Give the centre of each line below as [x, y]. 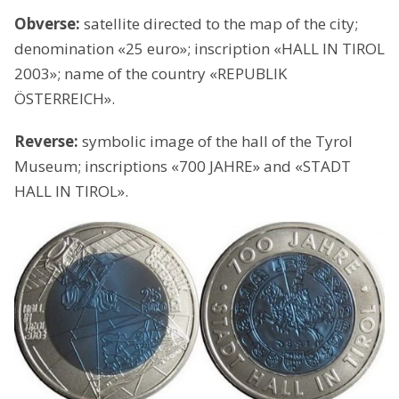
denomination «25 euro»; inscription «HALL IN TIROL [199, 49]
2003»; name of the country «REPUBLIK [151, 74]
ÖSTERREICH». [65, 99]
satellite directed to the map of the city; [221, 24]
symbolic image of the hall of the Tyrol [217, 142]
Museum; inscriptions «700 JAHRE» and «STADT [183, 167]
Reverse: [48, 142]
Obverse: [49, 24]
